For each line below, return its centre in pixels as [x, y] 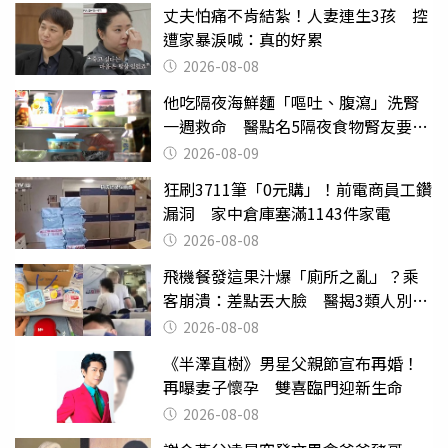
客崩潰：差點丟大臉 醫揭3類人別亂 [295, 300]
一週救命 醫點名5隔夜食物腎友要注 [295, 126]
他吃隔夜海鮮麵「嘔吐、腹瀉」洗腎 [291, 102]
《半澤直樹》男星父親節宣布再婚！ [291, 363]
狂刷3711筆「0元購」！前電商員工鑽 [297, 189]
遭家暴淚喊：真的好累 [243, 39]
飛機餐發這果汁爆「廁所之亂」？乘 [291, 276]
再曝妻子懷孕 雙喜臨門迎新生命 [283, 387]
